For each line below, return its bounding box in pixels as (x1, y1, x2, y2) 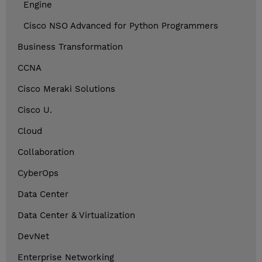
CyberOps (18, 168, 58, 179)
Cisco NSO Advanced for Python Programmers (23, 20, 218, 32)
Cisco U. (18, 105, 52, 116)
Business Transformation (18, 42, 123, 53)
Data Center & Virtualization (18, 210, 135, 221)
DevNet (18, 231, 49, 242)
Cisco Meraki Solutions (18, 84, 115, 95)
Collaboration (18, 147, 74, 158)
